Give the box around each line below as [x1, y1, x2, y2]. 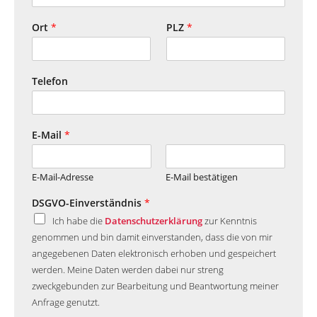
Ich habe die [52, 214, 105, 227]
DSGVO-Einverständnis [32, 195, 144, 209]
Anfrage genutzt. [32, 295, 100, 309]
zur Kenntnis [202, 214, 257, 227]
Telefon [32, 74, 68, 88]
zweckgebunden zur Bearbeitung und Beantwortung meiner [32, 279, 279, 292]
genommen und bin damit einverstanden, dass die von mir [32, 230, 272, 243]
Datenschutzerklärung [105, 214, 202, 227]
